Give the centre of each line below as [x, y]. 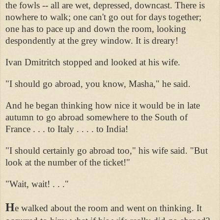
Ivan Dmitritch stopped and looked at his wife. [93, 62]
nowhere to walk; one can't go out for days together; [103, 17]
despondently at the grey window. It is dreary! [92, 40]
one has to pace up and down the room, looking [96, 28]
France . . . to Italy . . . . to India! [67, 129]
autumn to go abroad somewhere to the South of [96, 117]
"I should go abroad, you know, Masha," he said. [98, 83]
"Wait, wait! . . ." [37, 184]
